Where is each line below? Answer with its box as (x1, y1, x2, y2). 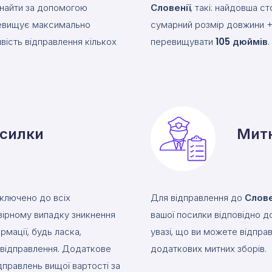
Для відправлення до (151, 191, 245, 204)
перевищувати (151, 35, 216, 48)
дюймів (233, 35, 268, 48)
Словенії (151, 1, 191, 14)
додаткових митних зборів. (151, 242, 267, 255)
